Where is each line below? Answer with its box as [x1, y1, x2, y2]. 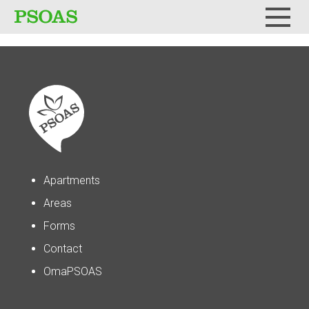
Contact [43, 242, 82, 255]
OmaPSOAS [43, 265, 102, 278]
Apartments [43, 174, 100, 187]
